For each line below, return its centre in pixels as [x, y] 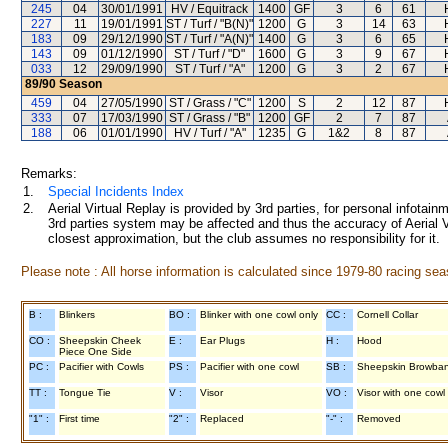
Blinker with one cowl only [259, 314]
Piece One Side [95, 351]
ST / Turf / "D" [209, 54]
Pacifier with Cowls [101, 366]
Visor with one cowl [401, 392]
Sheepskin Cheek [100, 340]
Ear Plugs [222, 340]
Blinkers [77, 314]
